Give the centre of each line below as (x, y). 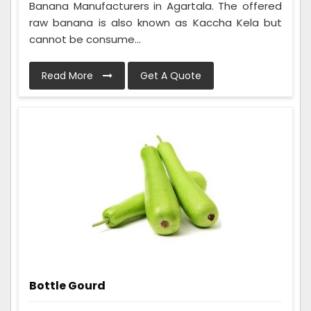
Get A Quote (171, 75)
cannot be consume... (85, 39)
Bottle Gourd (67, 285)
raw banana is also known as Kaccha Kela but (155, 22)
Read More (69, 75)
